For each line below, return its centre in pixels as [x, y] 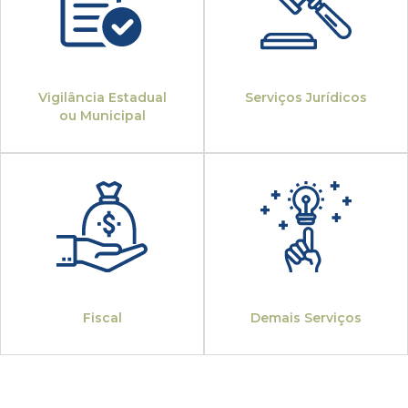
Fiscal [102, 318]
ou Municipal [102, 116]
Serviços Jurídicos [306, 98]
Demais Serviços [306, 318]
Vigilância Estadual [102, 98]
